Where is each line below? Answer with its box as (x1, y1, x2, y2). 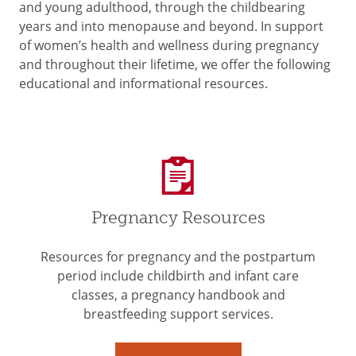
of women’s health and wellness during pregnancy (19, 37, 319, 54)
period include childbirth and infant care (57, 267, 299, 284)
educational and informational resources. (19, 75, 268, 92)
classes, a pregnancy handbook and (71, 286, 285, 304)
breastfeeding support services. (83, 305, 273, 323)
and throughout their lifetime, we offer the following (19, 56, 331, 73)
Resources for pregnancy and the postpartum (41, 248, 315, 265)
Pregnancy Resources (91, 207, 265, 228)
